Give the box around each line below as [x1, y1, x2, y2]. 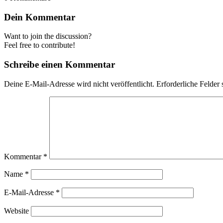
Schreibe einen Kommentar [4, 59, 115, 70]
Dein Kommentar [4, 11, 75, 22]
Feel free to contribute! [4, 41, 75, 50]
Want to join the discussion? [4, 32, 92, 41]
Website [4, 206, 29, 215]
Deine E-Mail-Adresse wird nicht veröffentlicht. [4, 79, 154, 88]
